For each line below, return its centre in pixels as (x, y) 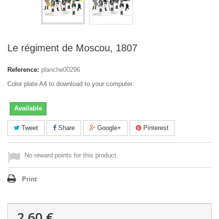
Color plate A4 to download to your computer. (71, 84)
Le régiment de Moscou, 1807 (72, 48)
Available (28, 108)
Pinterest (155, 128)
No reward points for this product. (71, 155)
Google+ (108, 128)
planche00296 (61, 70)
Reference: (23, 70)
